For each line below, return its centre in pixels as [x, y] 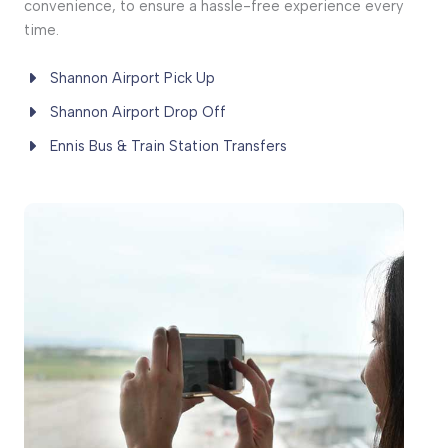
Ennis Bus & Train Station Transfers [168, 146]
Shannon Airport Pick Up [132, 78]
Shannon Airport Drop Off [138, 112]
